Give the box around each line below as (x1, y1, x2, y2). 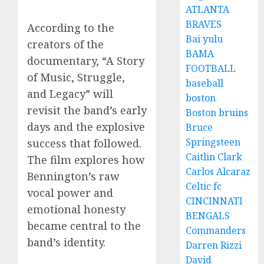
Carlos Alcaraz (186, 165, 251, 178)
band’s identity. (27, 235, 105, 249)
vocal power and (27, 186, 113, 200)
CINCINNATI (186, 194, 243, 207)
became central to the (27, 219, 141, 233)
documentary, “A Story (27, 54, 144, 68)
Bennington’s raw (27, 169, 120, 183)
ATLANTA (186, 3, 230, 16)
